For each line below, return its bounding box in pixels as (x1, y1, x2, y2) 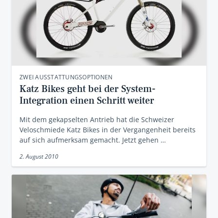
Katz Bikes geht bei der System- (19, 83, 156, 96)
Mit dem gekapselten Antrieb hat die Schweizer (19, 115, 174, 125)
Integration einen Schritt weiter (19, 94, 154, 108)
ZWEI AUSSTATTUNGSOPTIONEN (19, 73, 113, 82)
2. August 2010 (19, 152, 58, 161)
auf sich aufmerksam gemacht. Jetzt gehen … (19, 135, 166, 145)
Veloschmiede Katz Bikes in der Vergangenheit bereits (19, 125, 196, 135)
